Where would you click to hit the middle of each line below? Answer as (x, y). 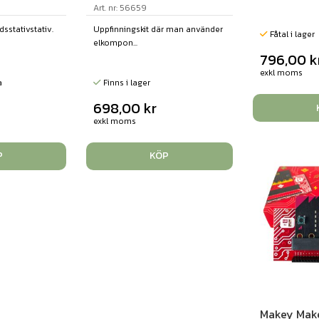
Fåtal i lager (292, 34)
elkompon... (116, 42)
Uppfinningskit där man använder (158, 29)
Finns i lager (126, 82)
